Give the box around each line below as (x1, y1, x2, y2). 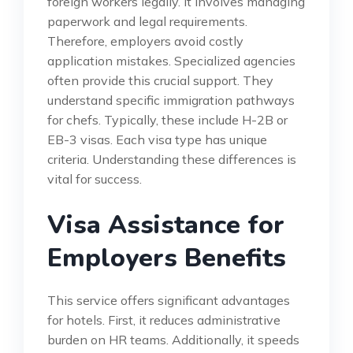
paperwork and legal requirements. (47, 13, 247, 29)
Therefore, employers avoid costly (47, 32, 243, 49)
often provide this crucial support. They (47, 72, 273, 88)
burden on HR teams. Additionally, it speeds (47, 331, 299, 347)
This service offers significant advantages (47, 292, 290, 308)
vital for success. (47, 170, 142, 187)
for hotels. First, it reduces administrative (47, 311, 281, 328)
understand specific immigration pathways (47, 91, 295, 108)
